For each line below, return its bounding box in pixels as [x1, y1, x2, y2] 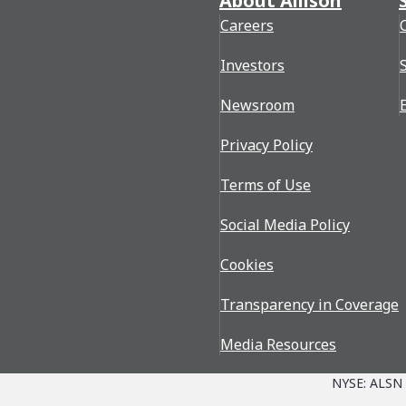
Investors [220, 55, 285, 75]
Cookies [220, 255, 274, 275]
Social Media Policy [220, 215, 350, 235]
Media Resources [220, 334, 336, 354]
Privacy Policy [220, 135, 313, 155]
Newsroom [220, 95, 295, 115]
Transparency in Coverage [220, 295, 399, 314]
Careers [220, 15, 274, 35]
